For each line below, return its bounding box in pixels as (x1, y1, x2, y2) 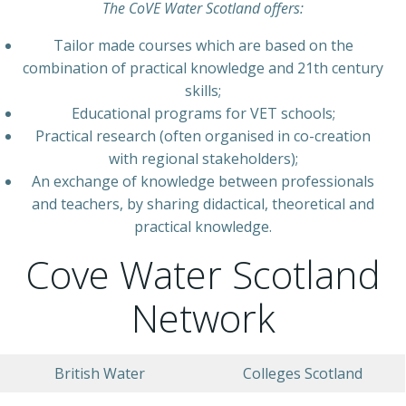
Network (130, 291, 275, 343)
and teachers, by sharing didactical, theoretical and (32, 193, 374, 214)
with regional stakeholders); (108, 148, 298, 169)
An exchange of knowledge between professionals (32, 170, 374, 191)
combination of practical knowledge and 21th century (23, 57, 383, 78)
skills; (185, 80, 221, 101)
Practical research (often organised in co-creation (35, 125, 371, 146)
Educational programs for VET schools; (71, 102, 335, 123)
